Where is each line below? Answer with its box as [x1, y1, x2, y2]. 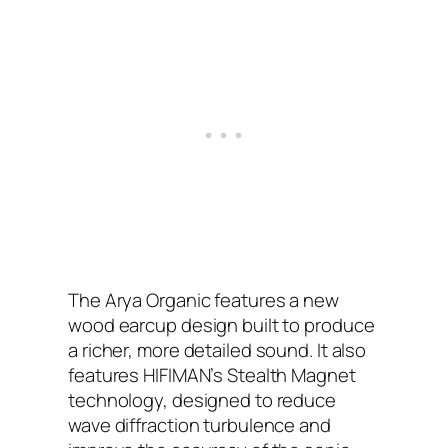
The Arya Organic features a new [68, 286, 339, 313]
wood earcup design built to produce [68, 311, 375, 338]
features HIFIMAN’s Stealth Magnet [68, 361, 356, 388]
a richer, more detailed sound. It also [68, 336, 367, 363]
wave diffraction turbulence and [68, 411, 331, 438]
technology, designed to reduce [68, 386, 336, 413]
